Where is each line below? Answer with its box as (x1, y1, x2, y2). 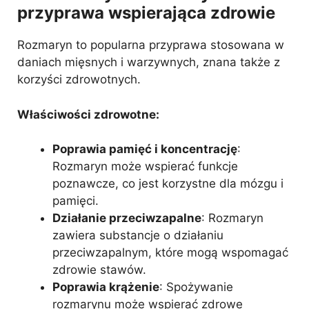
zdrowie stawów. (52, 263, 146, 277)
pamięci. (52, 194, 99, 208)
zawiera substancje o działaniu (52, 228, 223, 242)
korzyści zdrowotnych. (17, 72, 141, 86)
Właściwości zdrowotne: (17, 107, 159, 121)
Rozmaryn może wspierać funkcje (52, 159, 238, 173)
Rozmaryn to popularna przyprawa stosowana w (17, 38, 284, 52)
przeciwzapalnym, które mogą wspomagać (52, 246, 288, 259)
